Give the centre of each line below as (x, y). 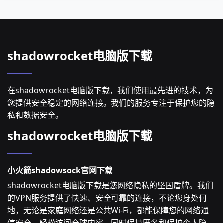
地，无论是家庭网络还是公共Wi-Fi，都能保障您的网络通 (108, 210)
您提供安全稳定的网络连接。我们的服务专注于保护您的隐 (111, 103)
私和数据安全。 (35, 115)
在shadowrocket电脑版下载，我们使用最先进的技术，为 (110, 90)
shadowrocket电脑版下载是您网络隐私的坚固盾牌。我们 (110, 185)
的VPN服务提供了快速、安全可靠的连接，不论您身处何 (107, 198)
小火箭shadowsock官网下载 (60, 170)
